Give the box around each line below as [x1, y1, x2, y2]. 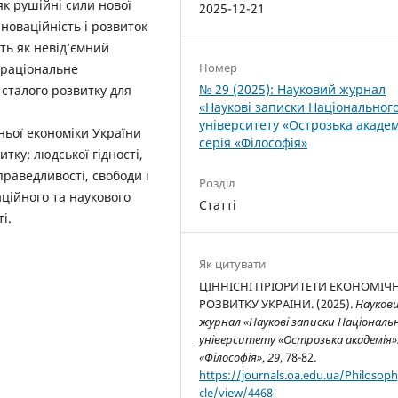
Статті [199, 196, 237, 214]
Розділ [199, 175, 236, 192]
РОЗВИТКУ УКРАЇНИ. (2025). [199, 296, 356, 313]
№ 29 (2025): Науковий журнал [199, 81, 386, 99]
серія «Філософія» [199, 134, 308, 152]
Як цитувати [199, 256, 267, 273]
